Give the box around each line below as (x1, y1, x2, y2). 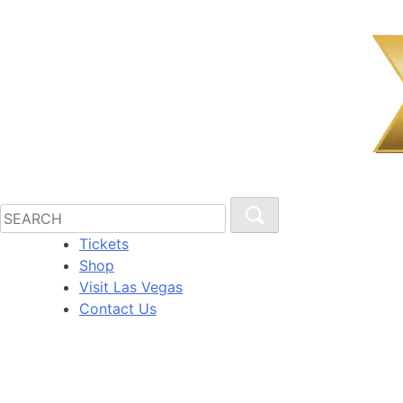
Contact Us (79, 300, 157, 318)
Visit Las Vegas (79, 278, 183, 297)
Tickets (79, 235, 129, 254)
